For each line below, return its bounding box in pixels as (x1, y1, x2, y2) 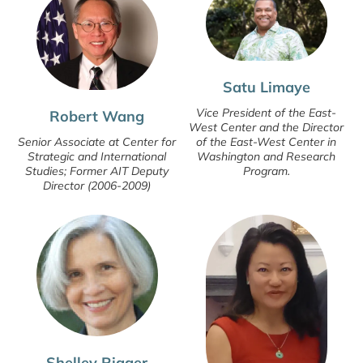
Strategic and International (28, 148, 166, 164)
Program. (242, 163, 290, 178)
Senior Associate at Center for (18, 134, 176, 149)
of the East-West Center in (196, 134, 336, 149)
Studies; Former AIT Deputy (25, 163, 169, 178)
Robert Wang (49, 106, 144, 126)
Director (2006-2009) (43, 177, 151, 193)
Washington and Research (197, 148, 335, 164)
